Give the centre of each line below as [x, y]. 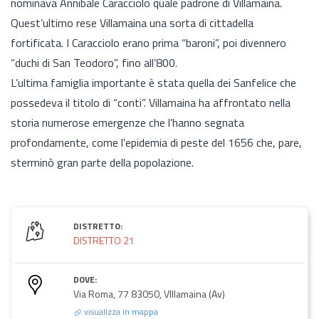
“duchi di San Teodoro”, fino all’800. [94, 62]
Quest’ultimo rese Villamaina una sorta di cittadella [132, 22]
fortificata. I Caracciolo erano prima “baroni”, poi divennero [148, 42]
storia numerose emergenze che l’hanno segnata [127, 122]
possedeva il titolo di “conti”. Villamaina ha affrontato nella [151, 102]
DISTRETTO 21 [104, 240]
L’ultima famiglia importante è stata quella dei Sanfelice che [153, 82]
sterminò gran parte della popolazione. [102, 162]
